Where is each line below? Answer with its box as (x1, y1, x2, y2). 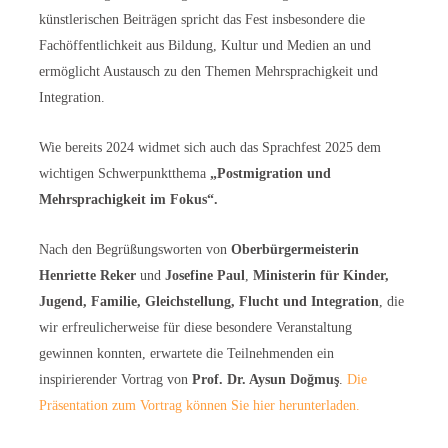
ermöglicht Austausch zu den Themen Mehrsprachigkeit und (39, 63, 378, 79)
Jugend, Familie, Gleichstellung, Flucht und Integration (39, 293, 379, 309)
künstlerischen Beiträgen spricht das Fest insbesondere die (39, 11, 365, 27)
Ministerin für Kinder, (253, 267, 389, 283)
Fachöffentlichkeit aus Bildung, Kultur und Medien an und (39, 37, 371, 53)
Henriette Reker (39, 267, 136, 283)
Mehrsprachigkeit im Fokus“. (39, 191, 218, 207)
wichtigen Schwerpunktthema (39, 165, 206, 181)
